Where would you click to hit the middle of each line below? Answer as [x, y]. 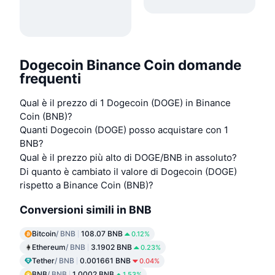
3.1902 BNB [111, 247]
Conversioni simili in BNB [86, 209]
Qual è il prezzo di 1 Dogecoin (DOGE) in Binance [125, 103]
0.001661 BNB [105, 261]
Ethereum [49, 247]
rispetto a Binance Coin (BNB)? [87, 185]
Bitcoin [44, 234]
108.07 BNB [102, 234]
